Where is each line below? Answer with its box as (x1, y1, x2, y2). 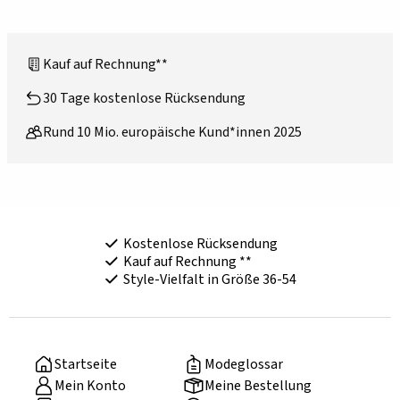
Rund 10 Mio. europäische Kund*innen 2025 (43, 122, 302, 143)
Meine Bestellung (204, 376, 312, 396)
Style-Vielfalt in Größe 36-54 (122, 270, 296, 290)
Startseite (54, 354, 118, 375)
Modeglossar (204, 354, 284, 375)
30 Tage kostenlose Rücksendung (43, 88, 246, 109)
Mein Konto (54, 376, 127, 396)
